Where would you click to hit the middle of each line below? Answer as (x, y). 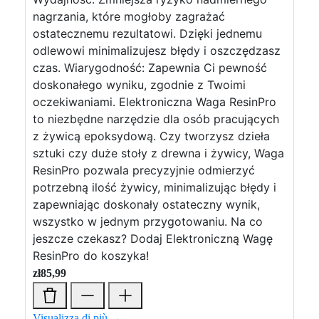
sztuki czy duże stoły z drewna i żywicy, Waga (158, 153)
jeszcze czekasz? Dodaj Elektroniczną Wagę (153, 239)
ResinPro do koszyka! (91, 256)
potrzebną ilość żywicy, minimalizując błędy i (155, 187)
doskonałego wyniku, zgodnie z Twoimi (139, 85)
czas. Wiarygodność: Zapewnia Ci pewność (150, 68)
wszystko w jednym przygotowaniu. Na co (148, 221)
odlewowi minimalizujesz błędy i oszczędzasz (157, 51)
